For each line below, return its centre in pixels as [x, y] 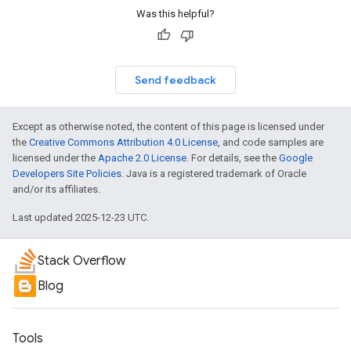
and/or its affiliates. [56, 189]
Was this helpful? [175, 14]
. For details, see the [233, 158]
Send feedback [175, 80]
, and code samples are [271, 142]
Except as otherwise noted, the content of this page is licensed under [168, 127]
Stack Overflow [81, 261]
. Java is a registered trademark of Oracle [214, 174]
